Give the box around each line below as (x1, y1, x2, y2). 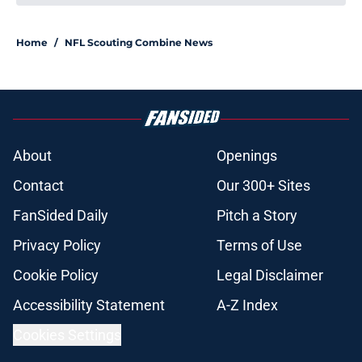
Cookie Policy (13, 267, 99, 284)
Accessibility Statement (13, 297, 165, 314)
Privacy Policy (13, 237, 101, 255)
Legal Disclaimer (217, 267, 323, 284)
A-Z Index (217, 297, 278, 314)
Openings (217, 147, 277, 165)
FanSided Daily (13, 207, 108, 225)
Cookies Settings (13, 326, 121, 344)
